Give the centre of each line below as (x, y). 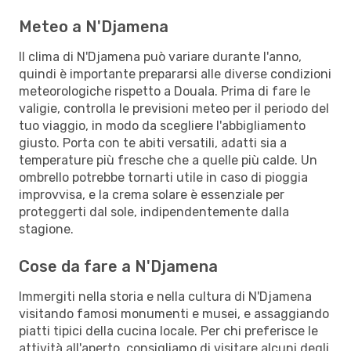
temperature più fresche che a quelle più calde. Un (168, 160)
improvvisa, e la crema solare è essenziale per (152, 194)
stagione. (46, 229)
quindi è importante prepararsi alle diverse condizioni (175, 74)
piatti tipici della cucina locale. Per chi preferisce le (168, 331)
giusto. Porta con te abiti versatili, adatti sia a (153, 143)
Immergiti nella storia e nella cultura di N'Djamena (165, 296)
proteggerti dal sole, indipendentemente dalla (154, 212)
